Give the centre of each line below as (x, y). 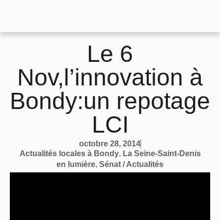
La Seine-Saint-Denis (162, 154)
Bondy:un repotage (110, 101)
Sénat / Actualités (131, 165)
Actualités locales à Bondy (69, 154)
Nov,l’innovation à (110, 78)
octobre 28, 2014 (110, 144)
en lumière (76, 165)
